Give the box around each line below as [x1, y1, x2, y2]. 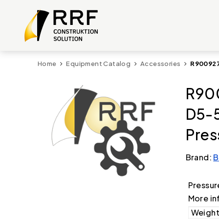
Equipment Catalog [66, 60, 131, 67]
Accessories [140, 60, 181, 67]
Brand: [185, 152, 214, 162]
